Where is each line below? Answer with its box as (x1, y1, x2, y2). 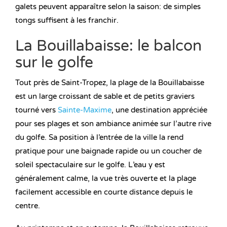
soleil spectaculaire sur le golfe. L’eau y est (15, 160, 165, 170)
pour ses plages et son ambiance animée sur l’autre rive (15, 119, 211, 129)
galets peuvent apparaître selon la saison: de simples (15, 2, 201, 12)
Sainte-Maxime (58, 105, 111, 115)
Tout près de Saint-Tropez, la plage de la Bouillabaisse (15, 78, 204, 88)
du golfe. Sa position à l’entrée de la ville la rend (15, 133, 183, 142)
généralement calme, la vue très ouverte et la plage (15, 174, 196, 183)
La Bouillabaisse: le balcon (15, 36, 202, 56)
